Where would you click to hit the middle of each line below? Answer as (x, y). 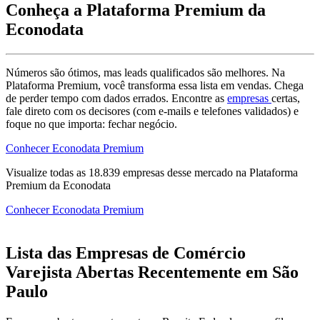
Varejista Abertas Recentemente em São (152, 272)
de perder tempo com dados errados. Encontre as (116, 99)
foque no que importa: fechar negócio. (91, 124)
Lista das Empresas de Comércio (126, 253)
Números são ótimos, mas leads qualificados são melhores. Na (145, 73)
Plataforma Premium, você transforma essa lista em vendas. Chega (155, 86)
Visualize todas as (47, 173)
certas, (286, 99)
